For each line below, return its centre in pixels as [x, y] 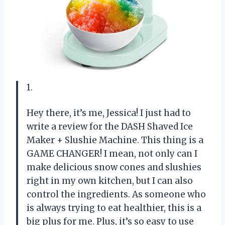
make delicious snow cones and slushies [114, 167]
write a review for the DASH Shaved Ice [110, 126]
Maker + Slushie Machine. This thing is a [115, 140]
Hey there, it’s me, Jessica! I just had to [109, 113]
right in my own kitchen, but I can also [110, 181]
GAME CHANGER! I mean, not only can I [112, 153]
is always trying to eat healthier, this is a [114, 208]
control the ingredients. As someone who [116, 194]
